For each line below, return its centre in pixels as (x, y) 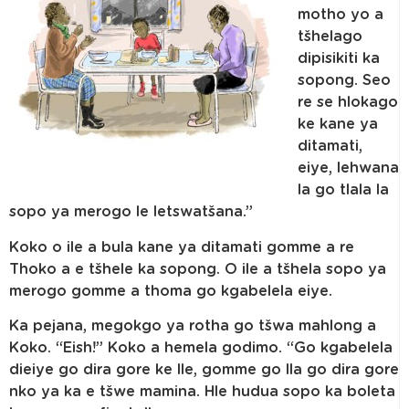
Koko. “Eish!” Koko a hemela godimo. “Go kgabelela (201, 348)
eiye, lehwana (348, 168)
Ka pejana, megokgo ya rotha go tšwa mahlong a (193, 326)
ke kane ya (338, 125)
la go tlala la (343, 190)
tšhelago (330, 37)
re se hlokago (348, 103)
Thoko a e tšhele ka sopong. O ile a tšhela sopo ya (198, 269)
